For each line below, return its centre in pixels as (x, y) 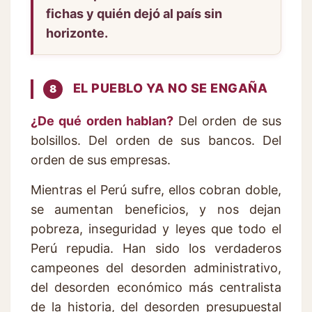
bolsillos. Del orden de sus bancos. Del (156, 141)
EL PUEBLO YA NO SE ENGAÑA (169, 88)
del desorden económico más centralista (156, 288)
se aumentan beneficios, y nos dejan (156, 210)
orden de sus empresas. (101, 160)
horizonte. (77, 33)
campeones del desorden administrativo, (156, 268)
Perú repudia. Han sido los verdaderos (156, 249)
